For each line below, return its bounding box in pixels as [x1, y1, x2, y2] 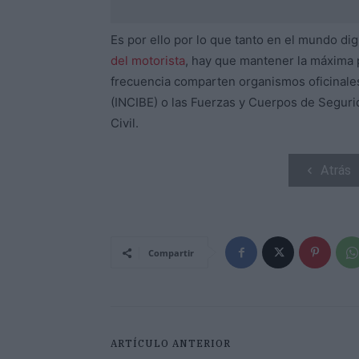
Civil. [111, 115, 139, 131]
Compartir [148, 247, 194, 260]
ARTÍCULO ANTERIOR [111, 337, 231, 350]
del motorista [111, 53, 185, 69]
